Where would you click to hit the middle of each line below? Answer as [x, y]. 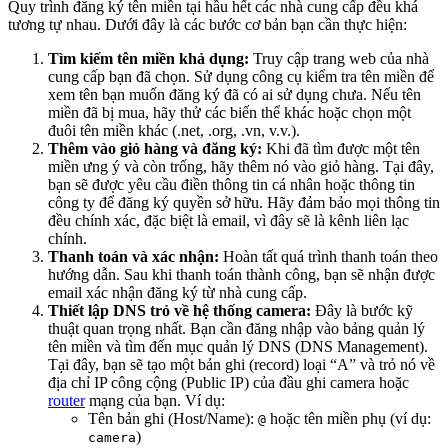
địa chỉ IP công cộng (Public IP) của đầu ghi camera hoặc [228, 383]
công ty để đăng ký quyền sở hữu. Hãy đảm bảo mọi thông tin [244, 203]
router [66, 401]
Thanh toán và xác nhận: [133, 257]
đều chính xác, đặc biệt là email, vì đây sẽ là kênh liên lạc [228, 221]
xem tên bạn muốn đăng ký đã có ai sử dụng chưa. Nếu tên [234, 95]
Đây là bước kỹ [362, 311]
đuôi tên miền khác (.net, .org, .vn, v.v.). [174, 131]
